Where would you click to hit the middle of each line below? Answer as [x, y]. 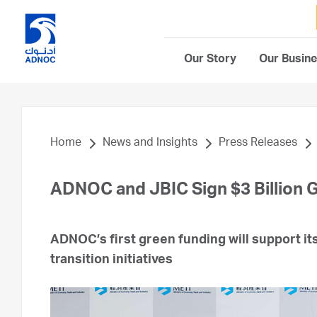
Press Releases [258, 144]
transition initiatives [111, 260]
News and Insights [150, 144]
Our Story [210, 60]
